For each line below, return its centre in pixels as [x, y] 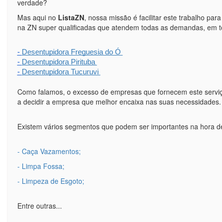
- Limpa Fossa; [41, 166]
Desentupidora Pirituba [59, 62]
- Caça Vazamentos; [49, 151]
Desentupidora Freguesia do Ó [72, 52]
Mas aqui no [37, 17]
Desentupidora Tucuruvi [61, 72]
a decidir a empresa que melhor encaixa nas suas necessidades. [119, 101]
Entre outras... [39, 205]
